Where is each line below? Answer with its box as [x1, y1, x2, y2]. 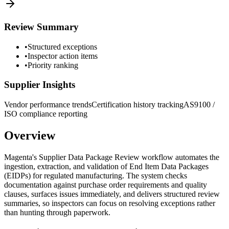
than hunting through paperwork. [4, 208, 110, 217]
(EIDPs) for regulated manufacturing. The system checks [4, 171, 187, 180]
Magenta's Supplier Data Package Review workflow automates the [4, 152, 219, 162]
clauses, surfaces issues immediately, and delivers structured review [4, 189, 220, 198]
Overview [4, 128, 55, 142]
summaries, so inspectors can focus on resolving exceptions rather [4, 198, 215, 208]
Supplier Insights [4, 79, 75, 90]
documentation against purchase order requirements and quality [4, 180, 207, 189]
